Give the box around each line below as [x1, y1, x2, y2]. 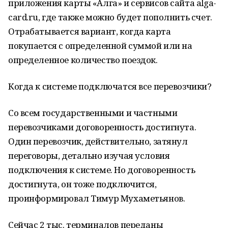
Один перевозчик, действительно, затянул [8, 135, 188, 147]
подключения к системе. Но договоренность [8, 164, 195, 176]
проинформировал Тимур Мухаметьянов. [8, 192, 185, 204]
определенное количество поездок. [8, 54, 158, 66]
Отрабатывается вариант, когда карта [8, 25, 171, 37]
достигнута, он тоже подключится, [8, 178, 157, 190]
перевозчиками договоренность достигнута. [8, 121, 196, 133]
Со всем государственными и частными [8, 107, 178, 119]
